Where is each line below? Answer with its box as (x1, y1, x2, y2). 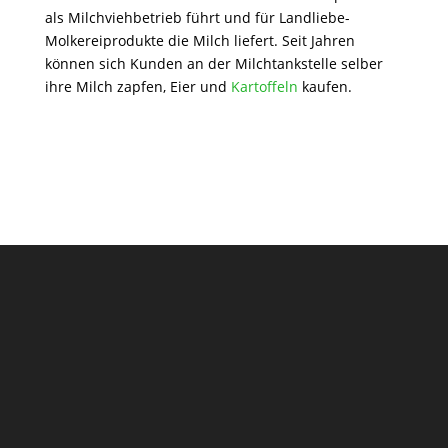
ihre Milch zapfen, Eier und (44, 76, 231, 96)
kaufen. (297, 76, 352, 96)
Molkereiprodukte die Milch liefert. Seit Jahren (44, 30, 355, 50)
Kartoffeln (230, 76, 298, 96)
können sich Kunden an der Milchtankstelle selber (44, 53, 383, 73)
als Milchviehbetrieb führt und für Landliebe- (44, 7, 350, 27)
